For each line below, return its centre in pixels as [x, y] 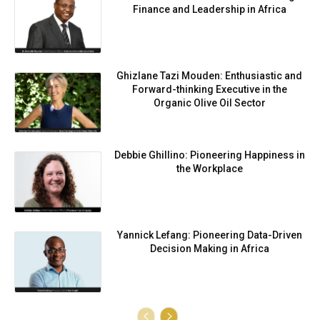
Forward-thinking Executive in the [209, 89]
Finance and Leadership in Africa [209, 10]
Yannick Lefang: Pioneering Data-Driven [209, 235]
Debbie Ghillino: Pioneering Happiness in [209, 155]
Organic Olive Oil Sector [209, 102]
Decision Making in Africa [209, 249]
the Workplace [209, 169]
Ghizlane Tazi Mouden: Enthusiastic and [210, 75]
